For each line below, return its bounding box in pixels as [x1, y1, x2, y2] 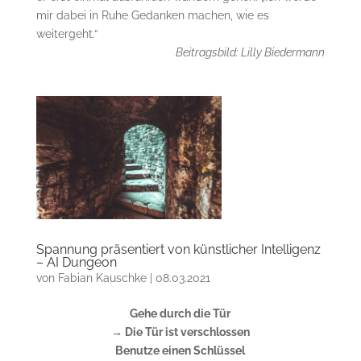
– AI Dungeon [35, 255, 117, 271]
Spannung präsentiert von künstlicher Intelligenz [35, 242, 321, 258]
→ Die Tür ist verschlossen [110, 326, 250, 339]
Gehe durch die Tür [130, 307, 231, 321]
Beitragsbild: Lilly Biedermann [176, 46, 326, 60]
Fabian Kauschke [57, 272, 147, 285]
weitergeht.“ [35, 27, 98, 41]
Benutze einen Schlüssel [115, 344, 246, 358]
